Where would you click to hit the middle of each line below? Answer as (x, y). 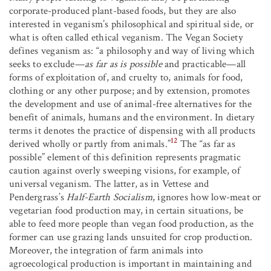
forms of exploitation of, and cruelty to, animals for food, (126, 77)
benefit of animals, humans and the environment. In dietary (132, 117)
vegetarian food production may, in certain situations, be (126, 210)
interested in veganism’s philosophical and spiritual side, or (132, 24)
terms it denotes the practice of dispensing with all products (132, 130)
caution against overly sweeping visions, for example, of (125, 170)
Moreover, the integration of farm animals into (106, 250)
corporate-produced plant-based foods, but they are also (123, 11)
